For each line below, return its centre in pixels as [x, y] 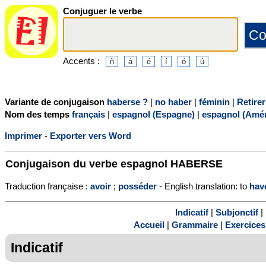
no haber [173, 102]
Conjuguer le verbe [102, 11]
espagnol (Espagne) [153, 114]
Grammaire [195, 225]
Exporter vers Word [91, 135]
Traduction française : [47, 186]
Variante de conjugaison [56, 102]
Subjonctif [237, 213]
